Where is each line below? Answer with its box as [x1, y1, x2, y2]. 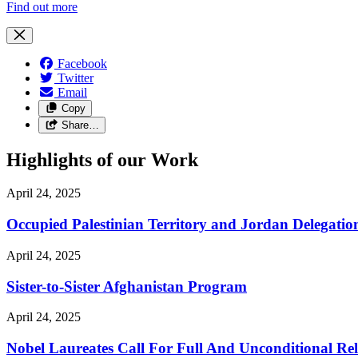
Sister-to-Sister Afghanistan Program [6, 277, 247, 295]
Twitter [58, 70, 93, 85]
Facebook [58, 56, 107, 70]
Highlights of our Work [6, 149, 198, 170]
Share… [61, 118, 99, 131]
